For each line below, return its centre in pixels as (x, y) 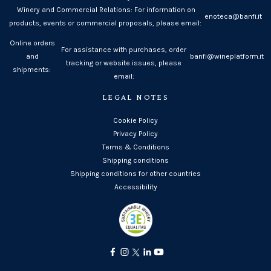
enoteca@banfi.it (234, 16)
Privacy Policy (135, 133)
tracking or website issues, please (124, 63)
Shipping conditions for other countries (135, 173)
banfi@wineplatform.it (227, 56)
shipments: (32, 69)
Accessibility (135, 187)
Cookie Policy (135, 120)
